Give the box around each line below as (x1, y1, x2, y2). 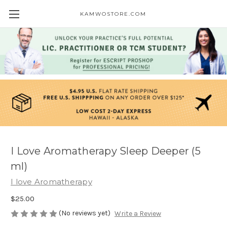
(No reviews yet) (59, 209, 110, 218)
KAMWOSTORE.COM (80, 11, 147, 17)
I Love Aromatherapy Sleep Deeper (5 (11, 145, 201, 158)
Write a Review (114, 209, 161, 218)
